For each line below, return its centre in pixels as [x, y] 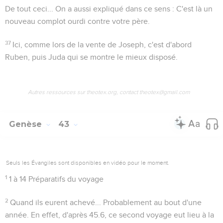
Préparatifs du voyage [65, 179]
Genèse [27, 124]
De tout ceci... [29, 9]
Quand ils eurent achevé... [56, 202]
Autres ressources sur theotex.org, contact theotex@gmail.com [109, 92]
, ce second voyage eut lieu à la [159, 215]
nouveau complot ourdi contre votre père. [77, 21]
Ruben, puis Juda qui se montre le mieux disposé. [91, 57]
